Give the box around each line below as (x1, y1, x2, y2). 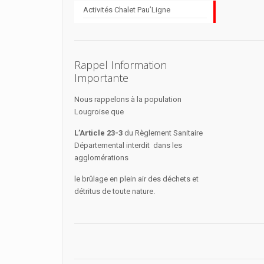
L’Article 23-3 (74, 128, 125, 137)
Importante (74, 71, 129, 85)
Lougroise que (74, 107, 124, 116)
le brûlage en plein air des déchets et (74, 174, 199, 183)
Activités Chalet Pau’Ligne (83, 5, 171, 14)
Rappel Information (74, 58, 167, 72)
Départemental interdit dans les (74, 141, 183, 150)
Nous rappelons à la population (74, 95, 182, 104)
